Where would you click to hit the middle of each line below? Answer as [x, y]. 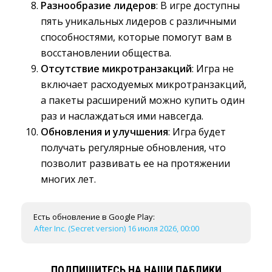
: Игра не [213, 69]
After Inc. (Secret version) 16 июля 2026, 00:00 [117, 228]
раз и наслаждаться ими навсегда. [122, 116]
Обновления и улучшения [104, 132]
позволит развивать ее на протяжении [135, 163]
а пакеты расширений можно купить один [143, 100]
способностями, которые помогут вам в [136, 37]
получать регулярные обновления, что [133, 148]
